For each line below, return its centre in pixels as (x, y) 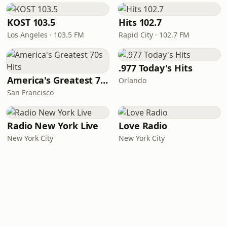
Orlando (133, 80)
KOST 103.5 (31, 22)
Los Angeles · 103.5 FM (46, 35)
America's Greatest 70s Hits (104, 80)
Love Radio (143, 126)
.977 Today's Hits (156, 68)
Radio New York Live (53, 126)
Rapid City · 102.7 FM (154, 35)
